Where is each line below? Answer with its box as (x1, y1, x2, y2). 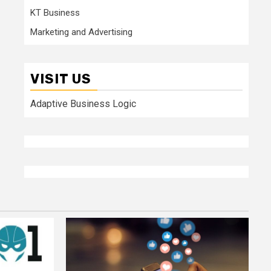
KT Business (30, 7, 80, 18)
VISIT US (30, 70, 91, 87)
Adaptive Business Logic (30, 97, 136, 109)
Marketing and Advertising (30, 26, 132, 38)
